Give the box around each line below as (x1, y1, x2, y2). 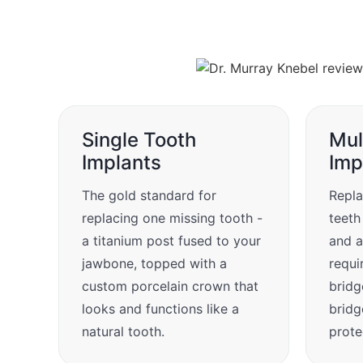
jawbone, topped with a (82, 254, 227, 271)
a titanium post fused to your (82, 232, 261, 249)
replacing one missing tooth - (82, 209, 263, 226)
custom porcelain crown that (82, 277, 258, 294)
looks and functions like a (82, 300, 239, 317)
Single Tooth (82, 127, 196, 152)
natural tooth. (82, 322, 164, 340)
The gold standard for (82, 186, 216, 203)
